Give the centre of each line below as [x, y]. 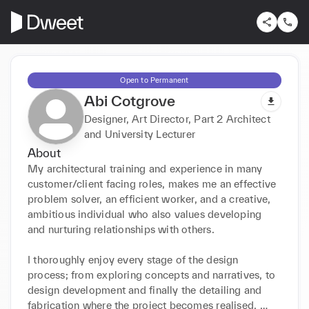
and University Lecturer [140, 134]
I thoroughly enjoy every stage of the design [133, 259]
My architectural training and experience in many [145, 168]
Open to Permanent [154, 80]
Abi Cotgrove [130, 100]
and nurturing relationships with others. [121, 229]
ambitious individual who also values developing [145, 214]
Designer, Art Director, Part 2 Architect [177, 119]
